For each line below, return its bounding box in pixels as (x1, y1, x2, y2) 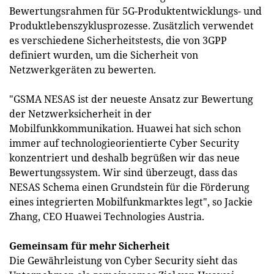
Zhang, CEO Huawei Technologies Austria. (9, 210, 204, 223)
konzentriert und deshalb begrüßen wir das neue (9, 151, 240, 165)
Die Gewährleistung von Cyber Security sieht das (9, 254, 237, 267)
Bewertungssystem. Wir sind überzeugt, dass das (9, 166, 237, 179)
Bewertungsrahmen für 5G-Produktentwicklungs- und (9, 4, 262, 18)
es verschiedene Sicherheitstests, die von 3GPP (9, 34, 227, 47)
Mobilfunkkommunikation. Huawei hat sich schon (9, 122, 241, 135)
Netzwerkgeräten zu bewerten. (9, 63, 156, 76)
